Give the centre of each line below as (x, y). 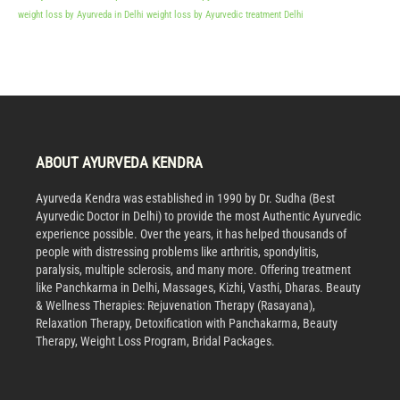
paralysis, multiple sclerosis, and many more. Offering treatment (193, 270)
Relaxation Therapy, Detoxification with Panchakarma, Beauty (187, 323)
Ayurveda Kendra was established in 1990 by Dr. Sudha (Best (185, 198)
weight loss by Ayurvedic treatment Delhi (225, 15)
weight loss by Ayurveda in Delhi (81, 15)
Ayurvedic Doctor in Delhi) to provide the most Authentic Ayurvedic (198, 216)
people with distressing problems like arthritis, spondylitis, (177, 252)
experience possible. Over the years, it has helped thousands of (191, 234)
